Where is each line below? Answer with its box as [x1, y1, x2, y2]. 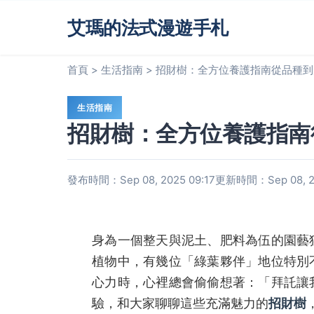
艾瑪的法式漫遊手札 [67, 16, 228, 38]
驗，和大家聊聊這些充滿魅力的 [92, 294, 268, 311]
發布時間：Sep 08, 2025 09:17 [67, 173, 215, 186]
